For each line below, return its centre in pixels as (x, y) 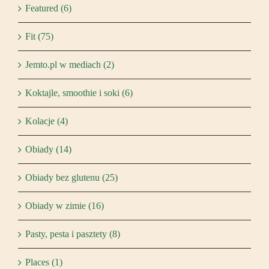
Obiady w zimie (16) (65, 205)
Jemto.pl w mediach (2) (70, 64)
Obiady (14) (48, 149)
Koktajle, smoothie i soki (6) (79, 92)
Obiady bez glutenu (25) (71, 177)
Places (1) (44, 262)
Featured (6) (48, 8)
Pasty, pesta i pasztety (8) (73, 234)
